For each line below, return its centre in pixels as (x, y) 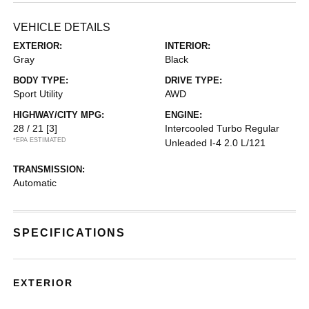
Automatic (35, 182)
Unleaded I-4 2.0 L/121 (215, 142)
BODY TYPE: (41, 80)
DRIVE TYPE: (193, 80)
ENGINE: (183, 114)
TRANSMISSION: (49, 169)
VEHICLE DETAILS (62, 27)
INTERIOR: (188, 46)
